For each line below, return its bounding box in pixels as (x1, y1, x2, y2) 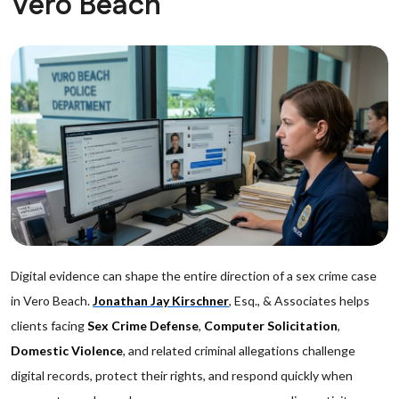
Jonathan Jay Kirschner (93, 293, 229, 308)
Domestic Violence (11, 343, 123, 358)
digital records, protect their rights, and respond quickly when (11, 368, 353, 383)
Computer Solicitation (204, 318, 338, 333)
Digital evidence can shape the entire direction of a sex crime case (11, 268, 377, 283)
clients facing (11, 318, 87, 333)
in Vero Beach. (11, 293, 93, 308)
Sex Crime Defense (87, 318, 199, 333)
